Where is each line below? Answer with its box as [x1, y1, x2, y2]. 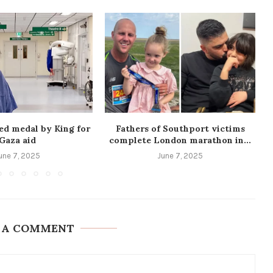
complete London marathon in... [109, 135, 252, 146]
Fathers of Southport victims [115, 123, 245, 135]
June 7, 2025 [157, 151, 204, 161]
